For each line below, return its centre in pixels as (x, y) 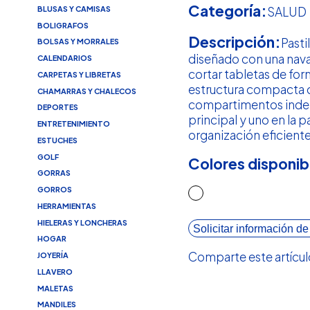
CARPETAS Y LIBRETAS (79, 74)
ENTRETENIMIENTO (73, 124)
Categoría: (228, 11)
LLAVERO (55, 271)
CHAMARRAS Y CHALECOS (86, 91)
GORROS (54, 190)
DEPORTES (57, 107)
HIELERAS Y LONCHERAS (82, 222)
